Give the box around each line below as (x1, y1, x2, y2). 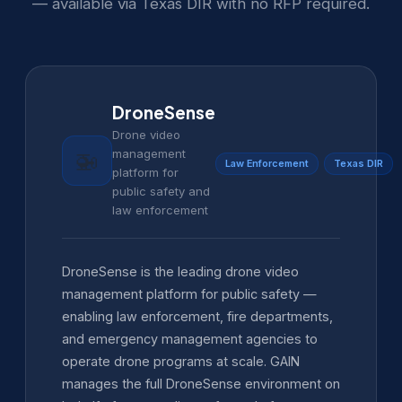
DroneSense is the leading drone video (62, 263, 299, 279)
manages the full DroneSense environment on (62, 375, 340, 391)
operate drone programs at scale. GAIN (62, 353, 300, 369)
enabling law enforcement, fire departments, (62, 308, 333, 324)
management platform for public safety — (62, 285, 317, 301)
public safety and (112, 183, 210, 198)
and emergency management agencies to (62, 330, 318, 346)
